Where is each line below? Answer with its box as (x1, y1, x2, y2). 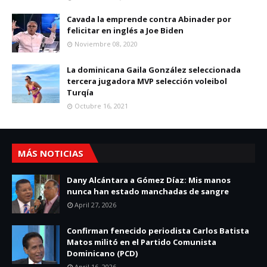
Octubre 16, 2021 (74, 101, 128, 110)
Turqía (67, 87, 94, 98)
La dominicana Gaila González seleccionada (67, 64, 241, 75)
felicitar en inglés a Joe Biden (67, 25, 184, 36)
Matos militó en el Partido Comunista (67, 237, 216, 247)
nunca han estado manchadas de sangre (67, 186, 229, 197)
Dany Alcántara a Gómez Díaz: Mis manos (67, 175, 231, 185)
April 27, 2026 (74, 200, 116, 209)
